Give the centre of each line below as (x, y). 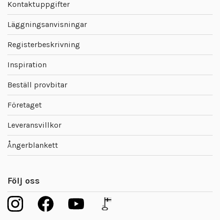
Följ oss (24, 181)
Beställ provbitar (37, 85)
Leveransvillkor (34, 125)
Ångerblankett (33, 145)
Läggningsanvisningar (47, 25)
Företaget (25, 105)
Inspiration (27, 65)
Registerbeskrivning (44, 45)
